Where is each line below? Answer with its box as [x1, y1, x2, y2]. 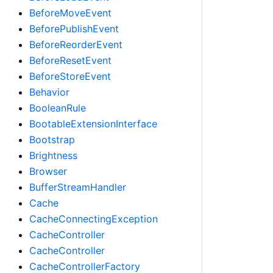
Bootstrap [29, 133, 75, 146]
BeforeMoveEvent [29, 7, 112, 19]
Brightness [29, 149, 77, 161]
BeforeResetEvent [29, 54, 112, 66]
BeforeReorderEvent [29, 38, 122, 51]
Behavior [29, 86, 69, 98]
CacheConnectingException [29, 213, 158, 225]
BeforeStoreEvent [29, 70, 111, 82]
